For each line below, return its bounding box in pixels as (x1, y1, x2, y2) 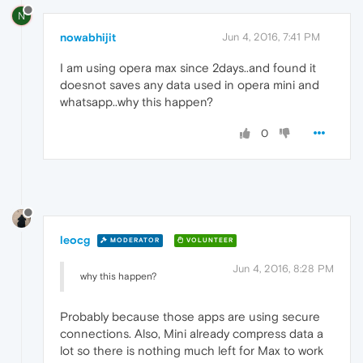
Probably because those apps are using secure (60, 309, 320, 323)
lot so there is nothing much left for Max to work (60, 343, 323, 357)
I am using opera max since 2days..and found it (60, 60, 316, 75)
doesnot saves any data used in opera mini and (60, 77, 319, 92)
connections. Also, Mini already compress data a (60, 326, 323, 340)
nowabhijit (60, 30, 116, 44)
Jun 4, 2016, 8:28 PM (233, 262, 334, 275)
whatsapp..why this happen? (60, 94, 213, 109)
